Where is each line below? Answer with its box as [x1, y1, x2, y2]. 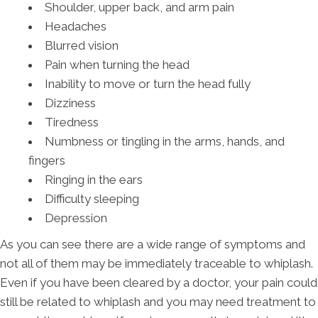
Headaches [45, 18, 106, 33]
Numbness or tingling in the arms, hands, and [45, 133, 285, 148]
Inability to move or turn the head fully [45, 76, 251, 91]
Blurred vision [45, 38, 119, 53]
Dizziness [45, 95, 96, 110]
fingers [28, 153, 65, 168]
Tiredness [45, 114, 99, 129]
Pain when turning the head [45, 57, 190, 72]
